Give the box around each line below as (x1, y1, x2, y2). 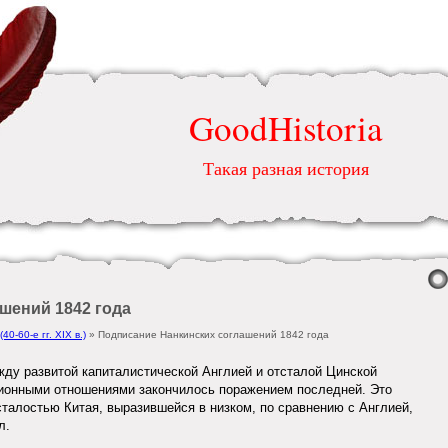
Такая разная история (203, 156, 369, 180)
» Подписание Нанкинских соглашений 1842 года (86, 329, 329, 340)
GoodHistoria (189, 104, 383, 151)
